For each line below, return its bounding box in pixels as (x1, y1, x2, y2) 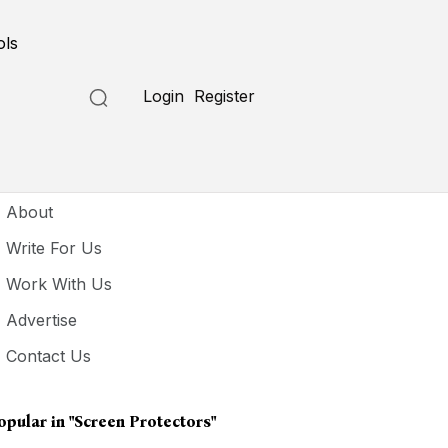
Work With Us (6, 274, 113, 294)
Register (194, 86, 256, 106)
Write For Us (6, 238, 103, 258)
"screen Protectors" (69, 412, 217, 431)
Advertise (6, 310, 78, 330)
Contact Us (6, 346, 92, 366)
